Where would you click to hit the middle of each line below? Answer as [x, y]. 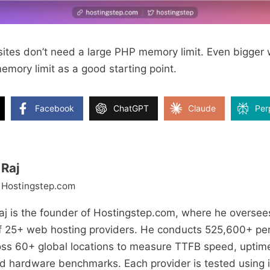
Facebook [55, 108]
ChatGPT [131, 108]
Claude [202, 108]
